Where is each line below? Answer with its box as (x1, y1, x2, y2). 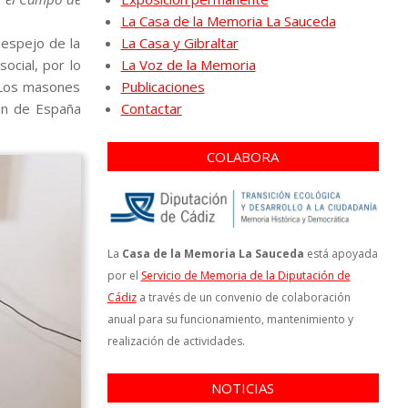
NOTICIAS (211, 378, 275, 397)
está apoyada (303, 245, 378, 261)
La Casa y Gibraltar (120, 34, 239, 52)
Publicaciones (120, 77, 205, 96)
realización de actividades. (107, 332, 245, 349)
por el (107, 267, 141, 283)
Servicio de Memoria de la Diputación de (140, 267, 351, 283)
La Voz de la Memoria (120, 56, 256, 74)
